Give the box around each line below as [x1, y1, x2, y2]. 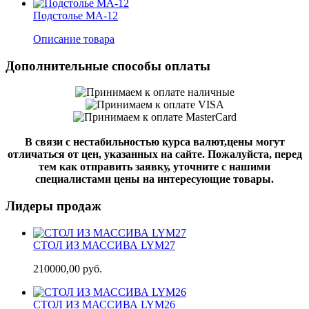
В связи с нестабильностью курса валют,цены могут [24, 136, 285, 148]
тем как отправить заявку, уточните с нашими [39, 161, 270, 173]
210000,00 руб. [33, 262, 102, 275]
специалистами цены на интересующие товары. [35, 173, 274, 186]
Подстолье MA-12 [33, 9, 118, 21]
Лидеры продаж [6, 199, 101, 213]
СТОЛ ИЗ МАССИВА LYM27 [33, 239, 175, 251]
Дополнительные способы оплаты [6, 58, 210, 73]
